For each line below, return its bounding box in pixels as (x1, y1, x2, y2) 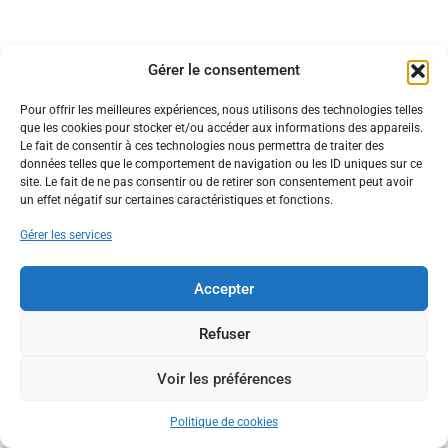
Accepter (194, 279, 254, 298)
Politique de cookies (170, 415, 278, 429)
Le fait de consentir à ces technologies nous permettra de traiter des (20, 139, 384, 153)
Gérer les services (20, 228, 112, 242)
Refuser (198, 324, 250, 343)
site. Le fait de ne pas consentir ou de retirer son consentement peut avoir (20, 175, 413, 189)
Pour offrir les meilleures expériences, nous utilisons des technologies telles (20, 103, 423, 117)
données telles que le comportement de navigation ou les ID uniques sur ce (20, 157, 422, 171)
